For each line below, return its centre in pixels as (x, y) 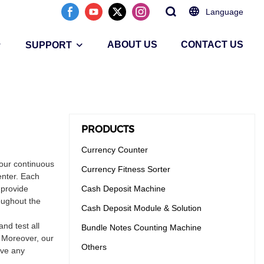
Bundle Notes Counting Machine (141, 228)
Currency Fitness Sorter (126, 169)
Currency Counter (115, 150)
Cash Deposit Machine (123, 189)
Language (225, 12)
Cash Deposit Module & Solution (141, 208)
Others (94, 247)
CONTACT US (212, 44)
